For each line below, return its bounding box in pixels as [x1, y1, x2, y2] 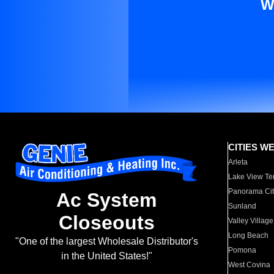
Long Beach [228, 231, 269, 240]
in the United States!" [61, 251, 152, 262]
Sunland [228, 202, 257, 210]
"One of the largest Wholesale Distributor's [15, 236, 198, 247]
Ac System [56, 189, 157, 212]
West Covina [228, 261, 271, 269]
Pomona [228, 246, 257, 254]
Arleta [228, 158, 248, 166]
